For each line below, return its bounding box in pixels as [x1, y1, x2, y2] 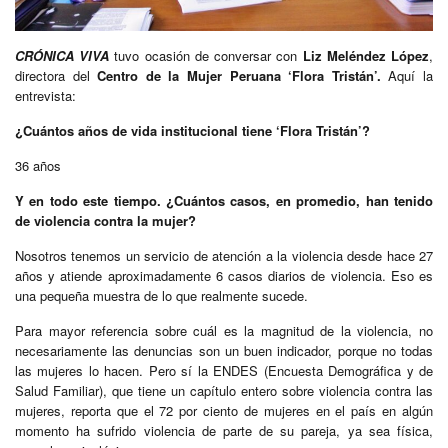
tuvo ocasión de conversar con [109, 45, 303, 65]
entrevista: [15, 85, 76, 105]
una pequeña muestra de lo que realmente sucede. [15, 285, 308, 305]
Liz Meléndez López [302, 45, 430, 65]
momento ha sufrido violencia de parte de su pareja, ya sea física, [15, 420, 433, 440]
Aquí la [388, 65, 434, 85]
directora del [15, 65, 98, 85]
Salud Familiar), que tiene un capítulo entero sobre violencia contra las [15, 380, 433, 400]
